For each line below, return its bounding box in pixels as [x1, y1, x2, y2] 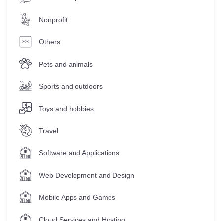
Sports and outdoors [39, 82, 103, 90]
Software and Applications [39, 148, 119, 157]
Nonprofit [39, 15, 68, 24]
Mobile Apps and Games [39, 193, 115, 201]
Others [39, 37, 60, 46]
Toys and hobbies [39, 104, 94, 112]
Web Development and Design [39, 171, 134, 179]
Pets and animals [39, 60, 93, 68]
